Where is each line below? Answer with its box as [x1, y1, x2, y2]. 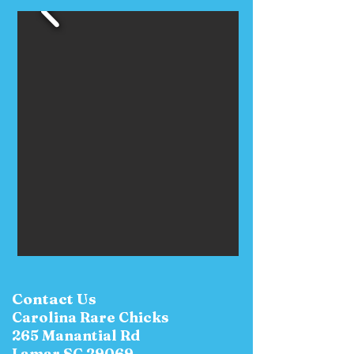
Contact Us [12, 288, 96, 308]
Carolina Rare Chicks [12, 307, 172, 326]
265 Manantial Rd [12, 326, 140, 345]
